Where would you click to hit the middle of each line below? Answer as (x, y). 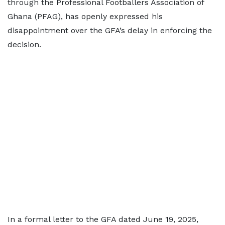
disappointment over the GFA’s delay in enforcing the (110, 30)
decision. (24, 44)
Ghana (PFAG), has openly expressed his (85, 16)
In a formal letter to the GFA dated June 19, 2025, (103, 219)
